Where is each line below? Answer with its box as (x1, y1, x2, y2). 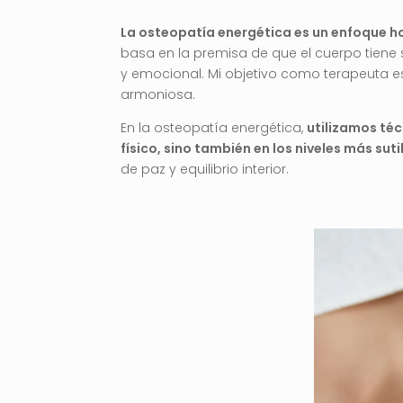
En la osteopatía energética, (121, 118, 308, 137)
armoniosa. (121, 85, 196, 103)
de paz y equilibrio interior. (121, 159, 290, 178)
